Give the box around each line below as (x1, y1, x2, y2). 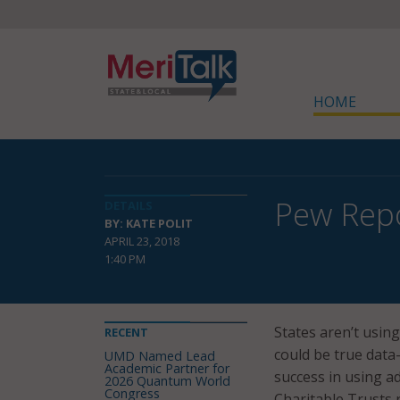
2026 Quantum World (104, 372, 230, 389)
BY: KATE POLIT (104, 215, 193, 231)
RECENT (104, 324, 148, 340)
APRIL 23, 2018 (104, 233, 179, 249)
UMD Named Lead (104, 347, 215, 364)
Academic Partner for (104, 360, 229, 377)
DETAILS (104, 197, 153, 213)
